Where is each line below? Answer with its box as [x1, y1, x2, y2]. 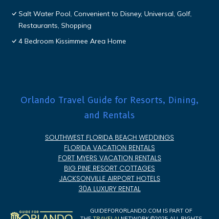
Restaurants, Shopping [19, 21, 91, 30]
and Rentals [84, 110, 135, 121]
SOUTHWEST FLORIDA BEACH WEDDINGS [45, 132, 174, 143]
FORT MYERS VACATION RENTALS [58, 153, 161, 163]
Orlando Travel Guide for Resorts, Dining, [21, 95, 198, 106]
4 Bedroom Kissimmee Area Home [19, 37, 126, 46]
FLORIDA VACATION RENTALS [64, 143, 155, 153]
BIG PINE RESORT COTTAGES [64, 163, 155, 174]
